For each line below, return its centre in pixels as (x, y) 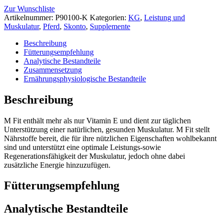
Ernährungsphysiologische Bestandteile (85, 78)
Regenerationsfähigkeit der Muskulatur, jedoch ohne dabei (94, 156)
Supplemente (110, 26)
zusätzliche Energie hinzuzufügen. (57, 165)
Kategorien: (109, 17)
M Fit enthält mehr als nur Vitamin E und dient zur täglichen (97, 120)
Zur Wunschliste (29, 8)
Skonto (75, 26)
